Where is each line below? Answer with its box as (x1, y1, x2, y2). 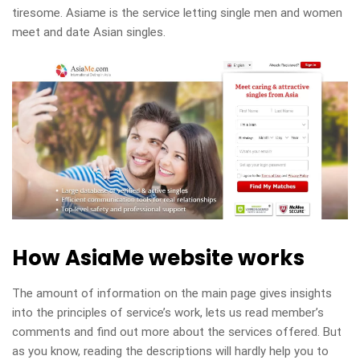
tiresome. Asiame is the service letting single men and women (12, 6, 342, 20)
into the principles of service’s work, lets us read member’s (12, 305, 324, 320)
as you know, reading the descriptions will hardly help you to (12, 343, 329, 358)
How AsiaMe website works (12, 243, 305, 272)
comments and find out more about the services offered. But (12, 324, 342, 339)
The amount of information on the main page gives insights (12, 285, 332, 301)
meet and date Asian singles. (12, 25, 166, 39)
